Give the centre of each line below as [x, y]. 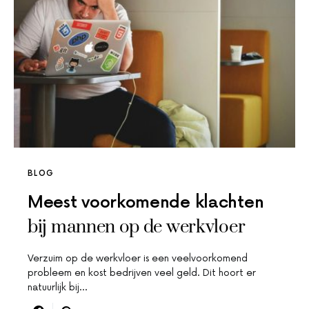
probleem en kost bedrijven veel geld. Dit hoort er [142, 273]
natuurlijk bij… [57, 288]
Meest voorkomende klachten [146, 203]
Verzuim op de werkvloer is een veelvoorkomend [138, 259]
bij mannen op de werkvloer [137, 228]
